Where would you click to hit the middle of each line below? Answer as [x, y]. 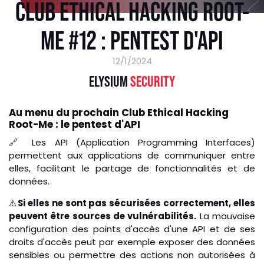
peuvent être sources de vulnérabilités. [103, 216]
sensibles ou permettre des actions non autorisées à [132, 255]
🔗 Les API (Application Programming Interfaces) [132, 143]
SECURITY [151, 81]
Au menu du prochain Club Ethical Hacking [119, 113]
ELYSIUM [108, 81]
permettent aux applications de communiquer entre [132, 156]
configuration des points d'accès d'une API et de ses [132, 229]
